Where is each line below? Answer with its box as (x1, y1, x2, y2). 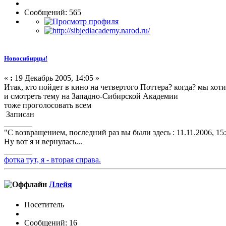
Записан (4, 110, 34, 119)
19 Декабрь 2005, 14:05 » (13, 74, 99, 82)
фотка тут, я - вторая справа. (4, 155, 101, 164)
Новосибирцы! (4, 54, 47, 62)
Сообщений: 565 (24, 8, 81, 17)
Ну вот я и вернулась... (4, 137, 82, 146)
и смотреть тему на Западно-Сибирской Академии (4, 92, 178, 100)
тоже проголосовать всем (4, 101, 91, 109)
